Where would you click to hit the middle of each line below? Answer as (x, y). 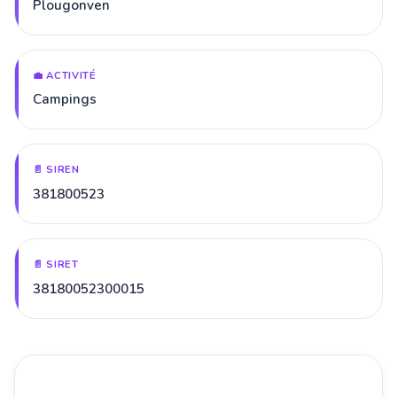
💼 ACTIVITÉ (65, 75)
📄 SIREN (56, 170)
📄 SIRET (56, 264)
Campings (65, 100)
